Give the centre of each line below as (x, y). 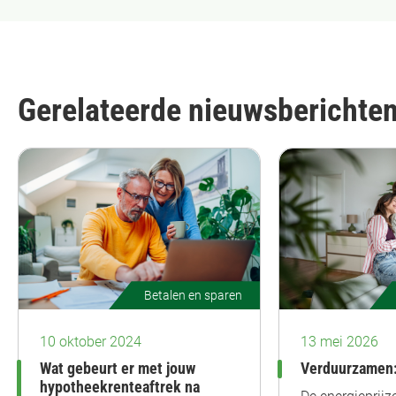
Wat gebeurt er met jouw (118, 369)
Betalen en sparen (193, 296)
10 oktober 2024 (91, 342)
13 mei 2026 (339, 342)
